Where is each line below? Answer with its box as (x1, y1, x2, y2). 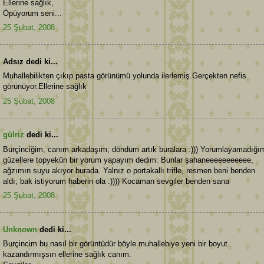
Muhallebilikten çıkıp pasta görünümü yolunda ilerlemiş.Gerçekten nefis (3, 71, 246, 81)
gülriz (3, 130, 24, 140)
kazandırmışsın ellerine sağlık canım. (3, 250, 131, 259)
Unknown (3, 225, 37, 234)
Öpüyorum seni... (3, 8, 62, 18)
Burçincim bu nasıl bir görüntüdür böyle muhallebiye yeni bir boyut (3, 239, 227, 249)
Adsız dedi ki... (3, 57, 58, 66)
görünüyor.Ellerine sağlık (3, 82, 87, 91)
